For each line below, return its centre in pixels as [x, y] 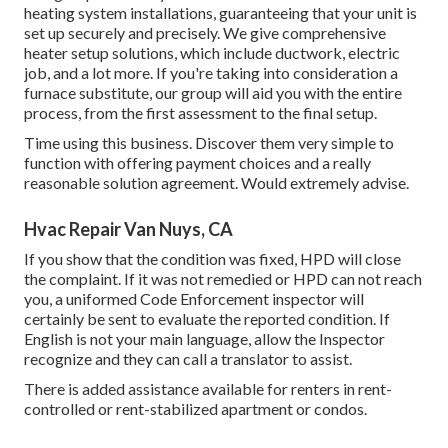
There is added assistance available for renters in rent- [208, 389]
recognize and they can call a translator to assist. [188, 359]
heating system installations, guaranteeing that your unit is [220, 13]
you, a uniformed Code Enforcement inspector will [194, 299]
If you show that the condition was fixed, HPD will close [212, 259]
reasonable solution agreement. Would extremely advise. [216, 183]
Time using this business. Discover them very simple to [209, 143]
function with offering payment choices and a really [197, 163]
